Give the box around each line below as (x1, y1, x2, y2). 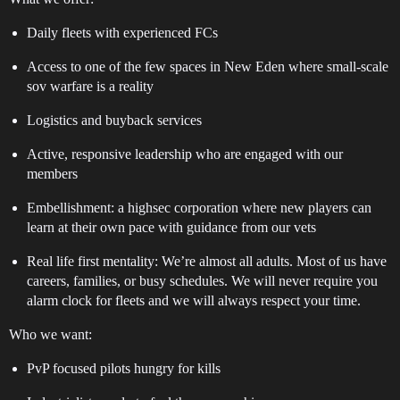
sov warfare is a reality (27, 79, 154, 95)
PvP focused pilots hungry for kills (27, 361, 221, 377)
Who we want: (9, 327, 92, 343)
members (27, 166, 78, 182)
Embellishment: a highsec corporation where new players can (27, 200, 371, 216)
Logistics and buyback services (27, 112, 202, 129)
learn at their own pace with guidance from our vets (27, 220, 316, 236)
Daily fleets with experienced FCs (27, 25, 218, 41)
